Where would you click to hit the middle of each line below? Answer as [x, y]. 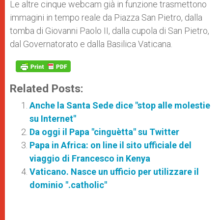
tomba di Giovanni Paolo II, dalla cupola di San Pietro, [110, 31]
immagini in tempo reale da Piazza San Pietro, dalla [106, 17]
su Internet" [53, 119]
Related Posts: [47, 88]
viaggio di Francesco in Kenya [90, 158]
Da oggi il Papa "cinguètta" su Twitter [104, 132]
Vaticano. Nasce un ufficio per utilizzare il [114, 172]
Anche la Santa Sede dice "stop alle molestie [120, 105]
